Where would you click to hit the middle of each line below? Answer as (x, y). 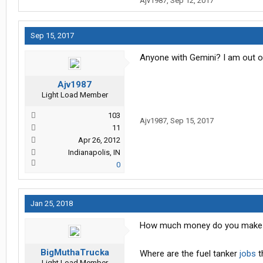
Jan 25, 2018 (52, 204)
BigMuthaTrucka (75, 253)
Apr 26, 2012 (99, 140)
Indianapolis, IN (94, 153)
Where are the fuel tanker (190, 254)
